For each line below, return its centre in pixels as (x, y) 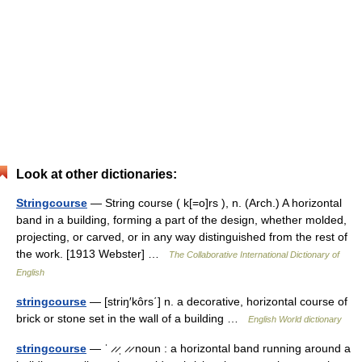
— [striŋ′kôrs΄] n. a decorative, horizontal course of (217, 301)
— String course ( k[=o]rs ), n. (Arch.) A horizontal (215, 203)
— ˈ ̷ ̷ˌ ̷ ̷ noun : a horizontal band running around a (219, 348)
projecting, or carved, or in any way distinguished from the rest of (182, 237)
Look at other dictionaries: (97, 174)
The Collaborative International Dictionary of (254, 255)
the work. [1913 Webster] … (93, 254)
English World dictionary (295, 319)
